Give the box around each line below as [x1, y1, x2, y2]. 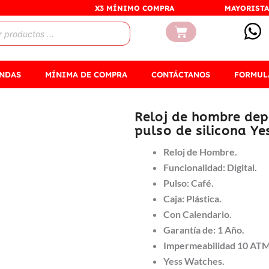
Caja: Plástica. [163, 193, 222, 205]
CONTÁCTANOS [151, 69, 210, 79]
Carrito [174, 24, 214, 38]
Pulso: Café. [163, 177, 214, 189]
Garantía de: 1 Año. [163, 224, 245, 236]
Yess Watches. [163, 255, 225, 267]
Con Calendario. [163, 208, 232, 220]
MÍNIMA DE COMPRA [45, 69, 127, 79]
